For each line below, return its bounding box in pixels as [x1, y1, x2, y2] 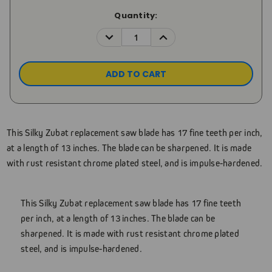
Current [19, 9, 54, 21]
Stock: [19, 21, 48, 33]
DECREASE [100, 27, 146, 40]
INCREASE [154, 27, 197, 40]
